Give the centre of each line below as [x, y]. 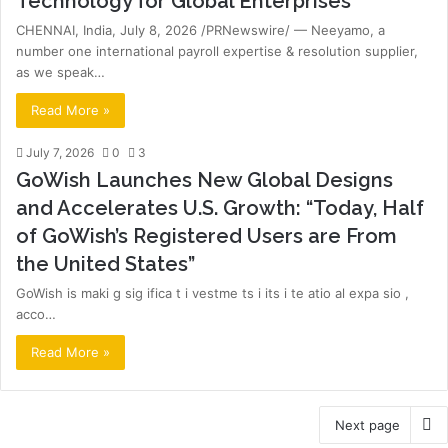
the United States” [105, 264]
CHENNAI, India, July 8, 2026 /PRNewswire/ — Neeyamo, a [200, 30]
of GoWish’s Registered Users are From [206, 236]
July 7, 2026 [60, 152]
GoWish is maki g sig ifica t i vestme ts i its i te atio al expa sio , [212, 293]
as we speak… [60, 72]
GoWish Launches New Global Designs [204, 180]
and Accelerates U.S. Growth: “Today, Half [220, 208]
